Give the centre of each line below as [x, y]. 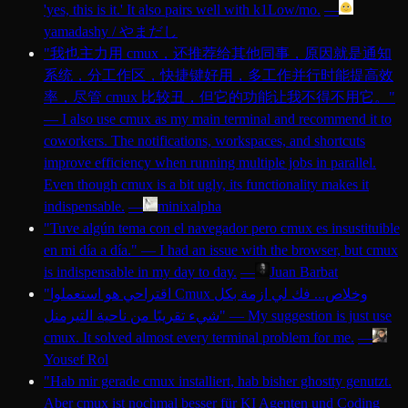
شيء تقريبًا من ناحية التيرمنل [132, 316]
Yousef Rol [76, 360]
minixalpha [189, 207]
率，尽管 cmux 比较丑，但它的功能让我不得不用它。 [216, 97]
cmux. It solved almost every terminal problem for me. [199, 338]
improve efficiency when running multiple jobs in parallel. [210, 163]
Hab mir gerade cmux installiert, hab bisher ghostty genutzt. [221, 382]
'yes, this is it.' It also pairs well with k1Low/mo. [182, 10]
